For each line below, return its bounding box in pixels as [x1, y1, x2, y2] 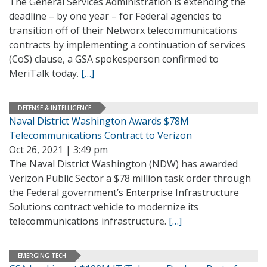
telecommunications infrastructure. [9, 215, 169, 228]
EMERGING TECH [18, 251, 66, 260]
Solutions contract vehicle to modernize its [9, 200, 198, 213]
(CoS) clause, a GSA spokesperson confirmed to [9, 52, 219, 66]
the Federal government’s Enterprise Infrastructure [9, 186, 239, 199]
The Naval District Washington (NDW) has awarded [9, 157, 238, 170]
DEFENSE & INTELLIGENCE [18, 103, 91, 112]
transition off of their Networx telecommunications [9, 24, 237, 37]
